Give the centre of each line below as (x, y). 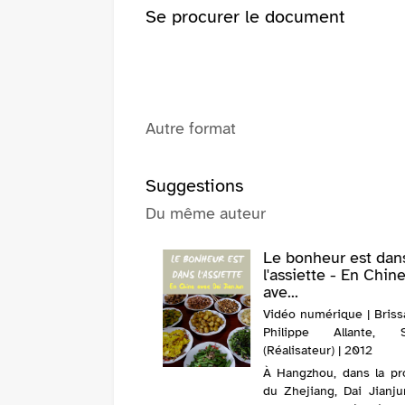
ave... (281, 292)
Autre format (191, 129)
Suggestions (194, 186)
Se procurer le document (245, 17)
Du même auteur (206, 214)
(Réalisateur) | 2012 (318, 351)
